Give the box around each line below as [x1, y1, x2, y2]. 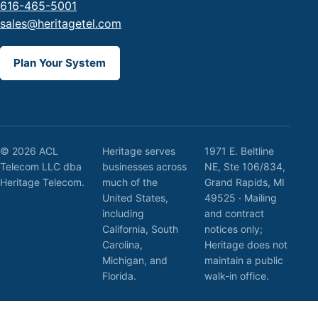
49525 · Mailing [204, 191, 277, 204]
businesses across [102, 160, 187, 172]
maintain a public [204, 253, 283, 266]
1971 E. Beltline [204, 144, 274, 157]
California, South [102, 222, 178, 235]
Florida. [102, 269, 136, 282]
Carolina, [102, 238, 143, 251]
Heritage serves [102, 144, 175, 157]
